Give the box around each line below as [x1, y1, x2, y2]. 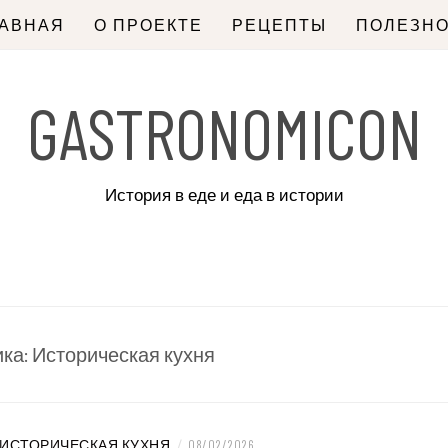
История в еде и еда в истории [104, 185, 344, 205]
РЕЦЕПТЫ [231, 15, 327, 34]
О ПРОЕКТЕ [93, 15, 203, 34]
